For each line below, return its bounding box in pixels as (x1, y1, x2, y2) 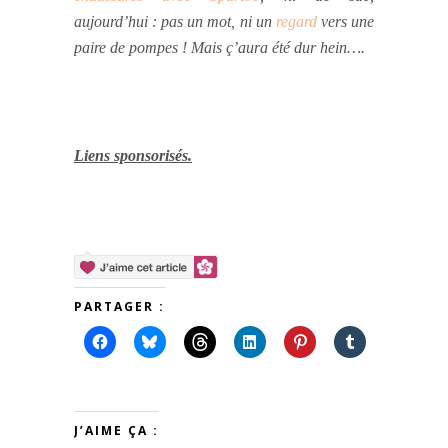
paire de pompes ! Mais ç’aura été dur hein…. (74, 38, 365, 56)
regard (275, 12, 317, 30)
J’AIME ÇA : (74, 421, 159, 439)
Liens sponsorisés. (74, 146, 192, 164)
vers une (316, 12, 375, 30)
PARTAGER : (74, 297, 165, 315)
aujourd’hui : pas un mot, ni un (74, 12, 276, 30)
